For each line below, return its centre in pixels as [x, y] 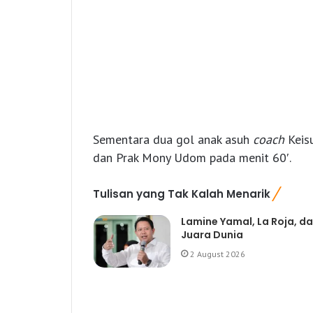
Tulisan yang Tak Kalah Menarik [182, 194]
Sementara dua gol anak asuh [173, 140]
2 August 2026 [217, 254]
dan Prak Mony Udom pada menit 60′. [192, 158]
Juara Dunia [212, 235]
